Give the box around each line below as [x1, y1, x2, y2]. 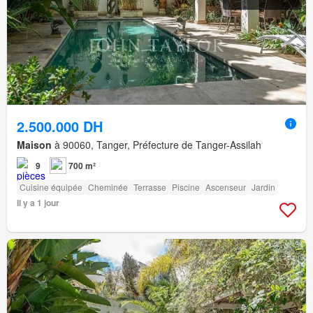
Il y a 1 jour [17, 196, 59, 210]
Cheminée [88, 181, 128, 194]
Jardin [252, 181, 275, 194]
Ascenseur [205, 181, 246, 194]
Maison [17, 138, 52, 152]
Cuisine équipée [20, 181, 82, 194]
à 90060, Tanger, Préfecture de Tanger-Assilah [52, 138, 261, 152]
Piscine [172, 181, 200, 194]
